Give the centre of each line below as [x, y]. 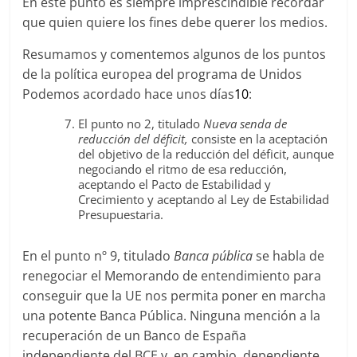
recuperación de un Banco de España [135, 335]
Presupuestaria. [121, 214]
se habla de [290, 256]
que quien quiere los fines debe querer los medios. [175, 22]
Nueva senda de [245, 124]
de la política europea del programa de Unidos [163, 74]
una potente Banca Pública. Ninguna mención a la [172, 316]
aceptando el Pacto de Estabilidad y [175, 184]
